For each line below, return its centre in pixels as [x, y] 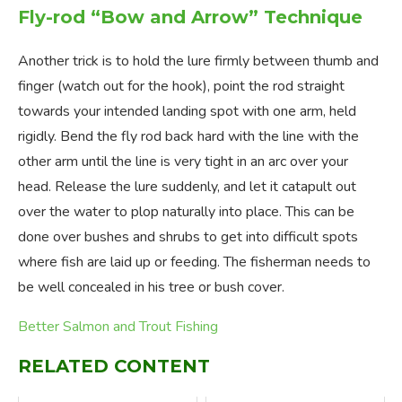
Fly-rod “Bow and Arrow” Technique [190, 17]
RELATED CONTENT [114, 367]
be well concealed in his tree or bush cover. [151, 288]
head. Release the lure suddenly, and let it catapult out [187, 187]
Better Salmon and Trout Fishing [118, 327]
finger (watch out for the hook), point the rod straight [181, 87]
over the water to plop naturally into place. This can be [186, 212]
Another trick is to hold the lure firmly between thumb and [198, 61]
